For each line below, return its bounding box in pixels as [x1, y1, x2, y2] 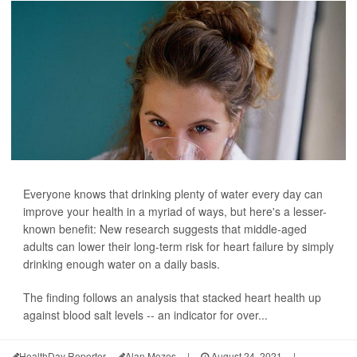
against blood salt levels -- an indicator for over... [23, 307, 268, 324]
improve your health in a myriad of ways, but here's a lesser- [23, 203, 327, 220]
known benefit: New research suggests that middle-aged [23, 221, 307, 237]
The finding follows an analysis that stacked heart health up [23, 289, 321, 306]
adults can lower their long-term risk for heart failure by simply [23, 238, 334, 255]
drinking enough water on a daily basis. [23, 256, 220, 273]
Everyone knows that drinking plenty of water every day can [23, 186, 323, 202]
